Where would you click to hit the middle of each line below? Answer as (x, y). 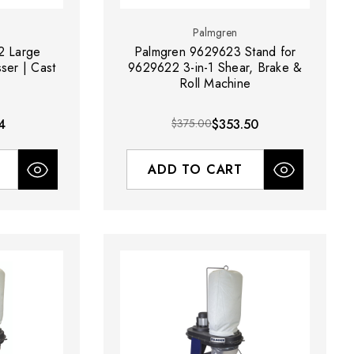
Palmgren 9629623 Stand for (215, 52)
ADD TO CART (196, 170)
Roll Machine (215, 84)
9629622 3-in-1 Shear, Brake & (215, 68)
